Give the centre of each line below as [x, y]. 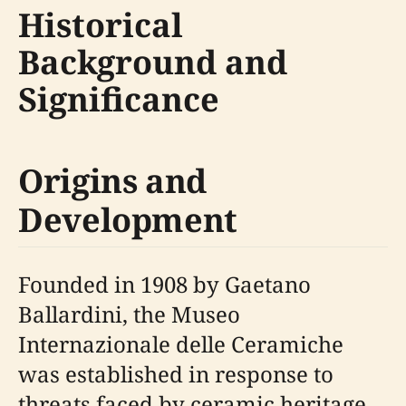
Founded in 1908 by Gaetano [164, 285]
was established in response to [176, 374]
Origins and [113, 181]
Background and [153, 63]
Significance [119, 100]
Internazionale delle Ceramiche [181, 344]
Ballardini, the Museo [129, 314]
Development [128, 220]
